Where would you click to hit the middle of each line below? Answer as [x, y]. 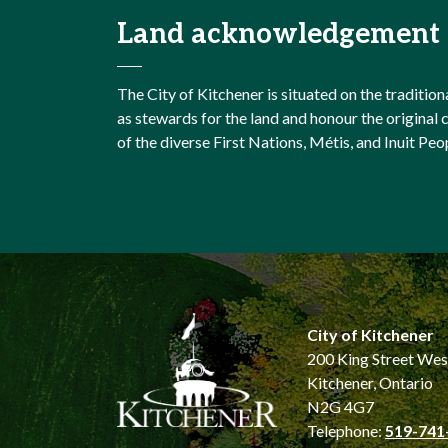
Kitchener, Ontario [370, 382]
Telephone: [346, 430]
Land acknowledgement [278, 34]
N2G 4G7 [340, 406]
